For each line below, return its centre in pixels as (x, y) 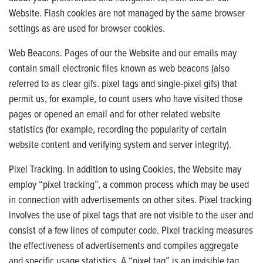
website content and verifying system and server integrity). (120, 144)
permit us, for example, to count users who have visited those (126, 98)
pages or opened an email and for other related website (114, 113)
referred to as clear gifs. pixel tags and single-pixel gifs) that (123, 83)
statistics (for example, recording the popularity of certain (118, 129)
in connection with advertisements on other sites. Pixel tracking (130, 199)
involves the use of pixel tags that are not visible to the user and (131, 214)
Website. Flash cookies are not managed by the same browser (127, 12)
